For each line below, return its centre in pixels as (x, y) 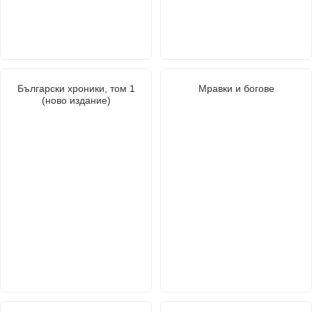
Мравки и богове (236, 88)
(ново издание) (76, 100)
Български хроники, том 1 (76, 88)
